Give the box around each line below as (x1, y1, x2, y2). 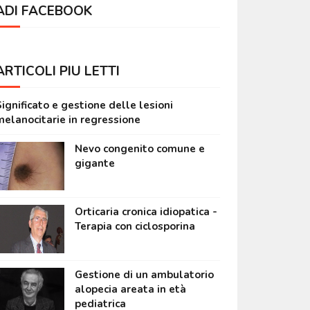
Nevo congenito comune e (74, 142, 205, 156)
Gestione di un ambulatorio (74, 268, 214, 282)
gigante (74, 156, 115, 171)
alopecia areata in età (74, 282, 186, 297)
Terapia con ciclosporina (74, 219, 195, 234)
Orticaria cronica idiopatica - (74, 205, 217, 219)
